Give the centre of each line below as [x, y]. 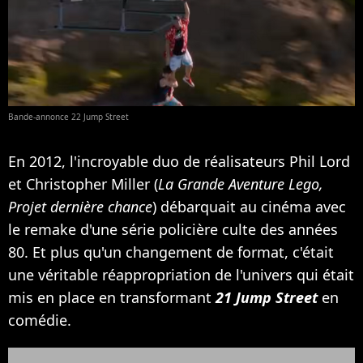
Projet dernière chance [80, 206]
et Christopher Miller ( [83, 184]
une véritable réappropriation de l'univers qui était [181, 274]
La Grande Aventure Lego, [241, 184]
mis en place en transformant [112, 297]
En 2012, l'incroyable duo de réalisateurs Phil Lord [179, 161]
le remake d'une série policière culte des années [173, 229]
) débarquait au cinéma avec [249, 206]
